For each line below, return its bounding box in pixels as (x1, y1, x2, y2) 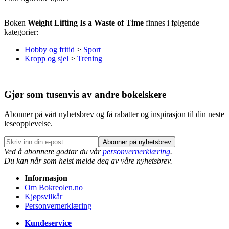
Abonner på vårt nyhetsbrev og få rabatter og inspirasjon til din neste (4, 110, 224, 119)
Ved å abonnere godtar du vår (4, 147, 103, 156)
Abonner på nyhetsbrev (103, 138, 171, 146)
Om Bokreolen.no (25, 183, 83, 192)
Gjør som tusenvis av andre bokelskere (4, 89, 166, 100)
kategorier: (4, 28, 38, 37)
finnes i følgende (144, 18, 199, 28)
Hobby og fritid (25, 45, 75, 54)
